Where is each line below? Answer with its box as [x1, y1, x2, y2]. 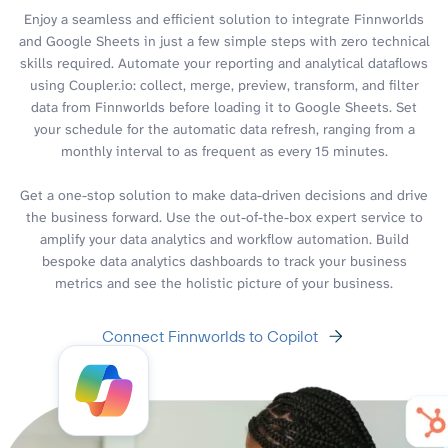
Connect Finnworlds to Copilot [102, 325, 318, 346]
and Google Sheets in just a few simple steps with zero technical [18, 31, 430, 50]
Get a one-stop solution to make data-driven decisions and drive [20, 185, 428, 204]
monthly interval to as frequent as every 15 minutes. [60, 141, 388, 160]
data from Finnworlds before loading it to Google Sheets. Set [31, 97, 417, 116]
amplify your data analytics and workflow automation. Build [39, 229, 409, 248]
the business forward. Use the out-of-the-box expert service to [25, 207, 423, 226]
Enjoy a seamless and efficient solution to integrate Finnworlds [24, 9, 424, 28]
